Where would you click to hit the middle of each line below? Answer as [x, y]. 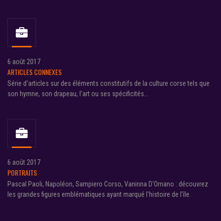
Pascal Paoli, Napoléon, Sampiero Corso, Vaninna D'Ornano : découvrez [108, 184]
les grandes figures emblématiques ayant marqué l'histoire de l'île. [99, 194]
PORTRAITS [22, 172]
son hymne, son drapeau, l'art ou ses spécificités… [78, 93]
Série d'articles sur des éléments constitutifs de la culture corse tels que [109, 83]
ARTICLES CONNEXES [35, 72]
